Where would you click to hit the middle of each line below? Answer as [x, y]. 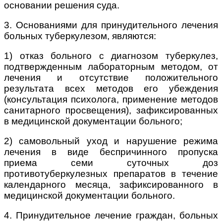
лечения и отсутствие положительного [111, 77]
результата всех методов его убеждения [111, 88]
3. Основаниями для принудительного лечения [111, 25]
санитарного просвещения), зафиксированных [111, 110]
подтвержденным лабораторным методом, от [111, 66]
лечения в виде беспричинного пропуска [111, 152]
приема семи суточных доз [111, 163]
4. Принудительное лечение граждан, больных [111, 215]
